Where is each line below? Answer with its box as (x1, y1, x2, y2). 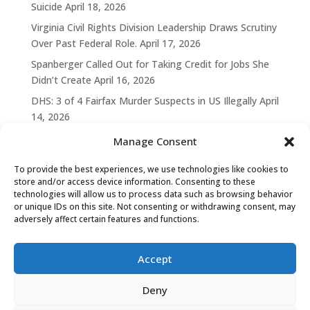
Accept (138, 251, 172, 266)
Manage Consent (113, 134, 197, 148)
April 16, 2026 (93, 73, 155, 86)
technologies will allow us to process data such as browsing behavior (14, 188, 293, 200)
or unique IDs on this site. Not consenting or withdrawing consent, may (14, 201, 295, 212)
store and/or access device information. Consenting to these (14, 176, 255, 188)
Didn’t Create (30, 73, 91, 86)
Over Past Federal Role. (30, 36, 137, 50)
